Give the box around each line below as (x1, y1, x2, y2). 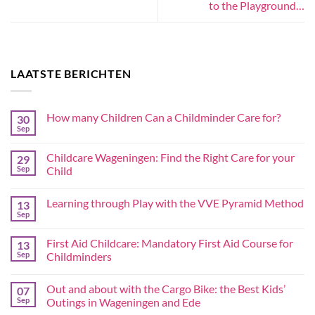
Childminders (46, 249, 112, 263)
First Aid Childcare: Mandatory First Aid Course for (46, 236, 293, 250)
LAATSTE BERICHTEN (11, 67, 131, 81)
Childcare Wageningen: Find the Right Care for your (46, 150, 295, 164)
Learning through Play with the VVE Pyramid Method (46, 195, 304, 210)
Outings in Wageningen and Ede (46, 295, 200, 309)
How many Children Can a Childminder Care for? (46, 110, 281, 124)
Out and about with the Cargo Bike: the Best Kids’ (46, 281, 285, 295)
